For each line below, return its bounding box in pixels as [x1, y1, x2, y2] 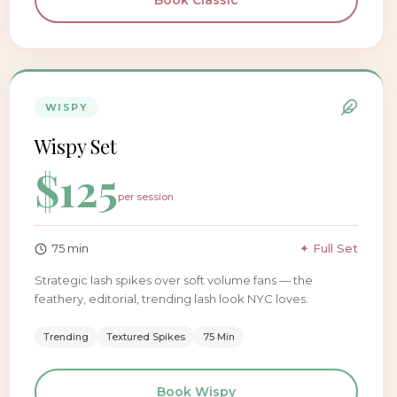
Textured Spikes [105, 331, 185, 343]
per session [117, 191, 174, 203]
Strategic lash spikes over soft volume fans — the [34, 273, 313, 287]
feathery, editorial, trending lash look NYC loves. [34, 292, 308, 306]
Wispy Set [34, 133, 117, 160]
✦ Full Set [299, 241, 358, 255]
